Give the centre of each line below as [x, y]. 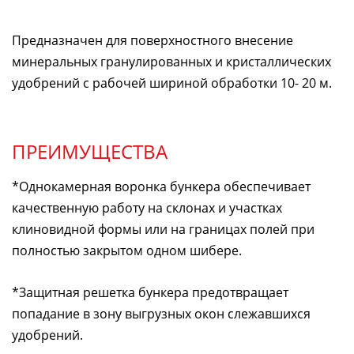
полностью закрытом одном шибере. [127, 250]
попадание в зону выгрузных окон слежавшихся [161, 313]
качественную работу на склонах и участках [147, 207]
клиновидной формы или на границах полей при [163, 229]
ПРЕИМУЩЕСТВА [90, 151]
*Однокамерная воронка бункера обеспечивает [161, 186]
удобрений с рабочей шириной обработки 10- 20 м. [172, 83]
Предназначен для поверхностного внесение [153, 40]
